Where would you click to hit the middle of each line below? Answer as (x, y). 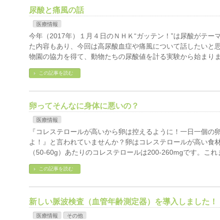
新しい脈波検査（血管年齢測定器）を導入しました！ (123, 202)
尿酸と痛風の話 (56, 10)
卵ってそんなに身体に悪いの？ (84, 106)
